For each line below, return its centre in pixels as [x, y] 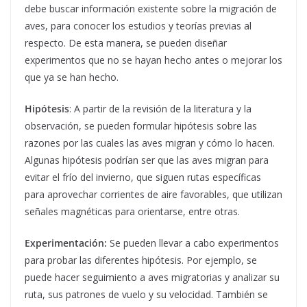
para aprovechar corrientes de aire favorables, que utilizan [153, 194]
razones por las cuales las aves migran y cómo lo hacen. [150, 143]
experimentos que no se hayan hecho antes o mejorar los [153, 60]
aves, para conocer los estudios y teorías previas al [138, 25]
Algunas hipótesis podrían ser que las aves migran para [147, 160]
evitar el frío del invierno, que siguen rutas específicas [143, 177]
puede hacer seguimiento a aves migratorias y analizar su [152, 277]
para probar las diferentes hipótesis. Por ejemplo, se [141, 260]
